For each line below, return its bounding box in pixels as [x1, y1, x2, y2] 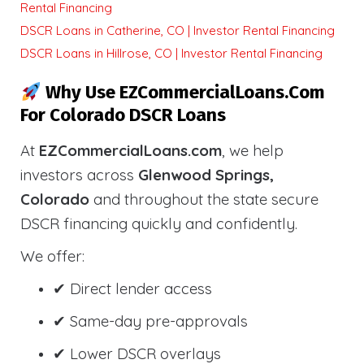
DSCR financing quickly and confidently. [20, 214, 297, 234]
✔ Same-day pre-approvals [53, 311, 248, 331]
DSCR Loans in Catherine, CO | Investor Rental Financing [20, 23, 335, 39]
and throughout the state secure [89, 189, 318, 210]
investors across [20, 165, 138, 185]
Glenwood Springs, [138, 165, 274, 185]
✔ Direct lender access [53, 279, 212, 299]
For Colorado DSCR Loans [20, 104, 226, 127]
